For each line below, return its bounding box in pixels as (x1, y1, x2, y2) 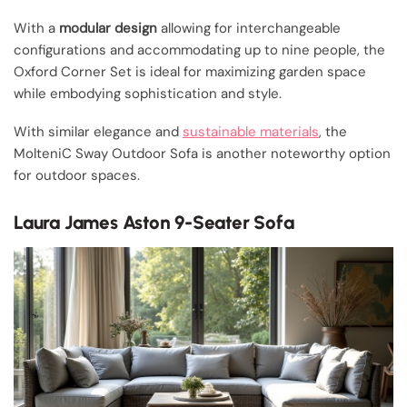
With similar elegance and (14, 122, 183, 141)
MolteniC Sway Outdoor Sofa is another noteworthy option (14, 144, 391, 163)
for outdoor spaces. (14, 165, 140, 184)
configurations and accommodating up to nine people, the (14, 40, 385, 59)
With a (14, 18, 59, 37)
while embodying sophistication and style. (14, 84, 282, 103)
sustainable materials (183, 122, 319, 141)
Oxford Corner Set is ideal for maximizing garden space (14, 62, 366, 81)
